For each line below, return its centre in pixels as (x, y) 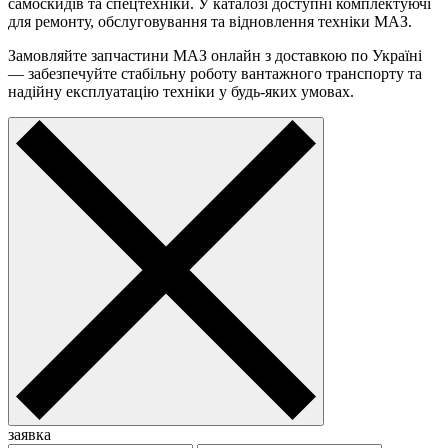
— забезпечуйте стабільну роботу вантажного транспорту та (215, 74)
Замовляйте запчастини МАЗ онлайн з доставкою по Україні (215, 56)
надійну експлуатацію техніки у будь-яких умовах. (181, 92)
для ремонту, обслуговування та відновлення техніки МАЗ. (210, 22)
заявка (29, 435)
